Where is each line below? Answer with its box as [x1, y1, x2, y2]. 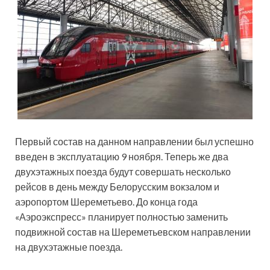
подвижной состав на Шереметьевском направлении [15, 225, 251, 237]
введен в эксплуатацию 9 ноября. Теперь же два [15, 150, 228, 162]
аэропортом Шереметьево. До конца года [15, 195, 198, 207]
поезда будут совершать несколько [76, 165, 231, 177]
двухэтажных [15, 165, 76, 177]
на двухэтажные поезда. [15, 240, 122, 253]
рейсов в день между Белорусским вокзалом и [15, 180, 219, 192]
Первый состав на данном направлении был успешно [15, 135, 254, 147]
